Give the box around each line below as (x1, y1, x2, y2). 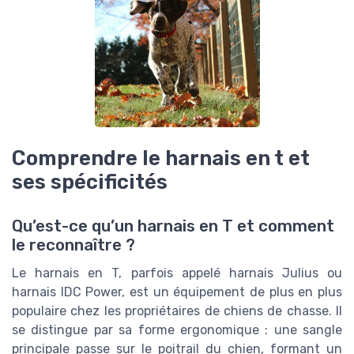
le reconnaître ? (12, 235, 135, 255)
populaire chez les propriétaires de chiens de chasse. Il (12, 303, 342, 319)
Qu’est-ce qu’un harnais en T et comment (12, 217, 334, 236)
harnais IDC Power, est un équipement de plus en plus (12, 284, 342, 300)
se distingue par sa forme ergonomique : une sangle (12, 322, 342, 338)
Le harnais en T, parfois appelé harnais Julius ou (12, 265, 342, 281)
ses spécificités (12, 170, 168, 194)
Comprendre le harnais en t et (12, 146, 310, 170)
